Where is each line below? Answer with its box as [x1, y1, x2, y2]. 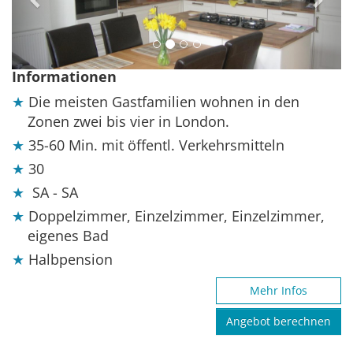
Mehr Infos [250, 283, 307, 299]
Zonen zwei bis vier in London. [28, 112, 229, 132]
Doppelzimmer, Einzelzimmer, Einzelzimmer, [28, 206, 325, 226]
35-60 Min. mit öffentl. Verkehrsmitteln [28, 136, 284, 155]
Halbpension [28, 250, 113, 269]
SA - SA [32, 183, 78, 203]
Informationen [12, 67, 117, 87]
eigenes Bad [28, 226, 109, 246]
